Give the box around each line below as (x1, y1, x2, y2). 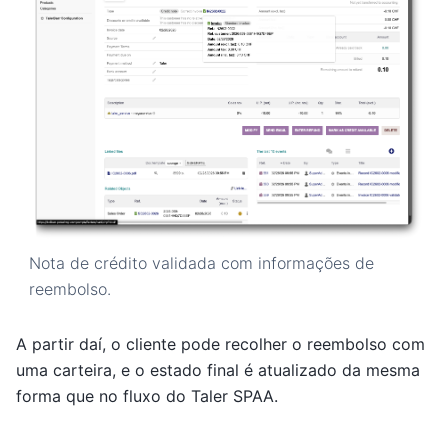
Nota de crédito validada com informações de (28, 253, 374, 274)
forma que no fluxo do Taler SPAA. (16, 386, 278, 407)
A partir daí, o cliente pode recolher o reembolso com (16, 334, 425, 355)
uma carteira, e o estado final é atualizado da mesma (16, 360, 420, 381)
